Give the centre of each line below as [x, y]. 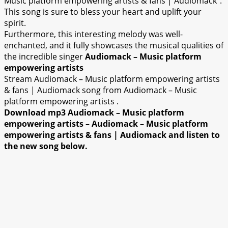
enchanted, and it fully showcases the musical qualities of [114, 46]
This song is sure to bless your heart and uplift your [103, 12]
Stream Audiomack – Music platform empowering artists [112, 79]
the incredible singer [45, 57]
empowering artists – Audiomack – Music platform [106, 124]
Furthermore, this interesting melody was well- [93, 34]
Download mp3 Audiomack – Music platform [94, 113]
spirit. [15, 23]
